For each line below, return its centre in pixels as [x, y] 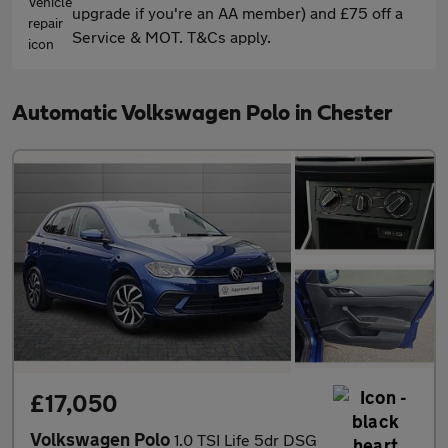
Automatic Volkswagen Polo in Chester [202, 113]
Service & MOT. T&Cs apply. [171, 36]
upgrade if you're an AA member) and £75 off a [237, 12]
